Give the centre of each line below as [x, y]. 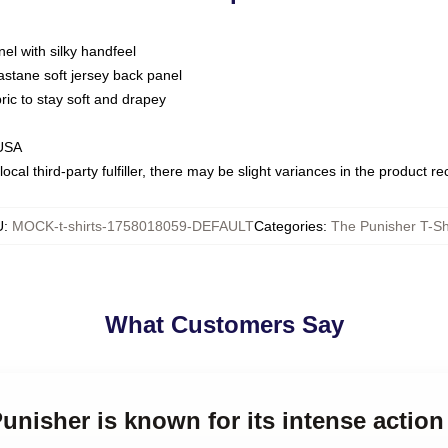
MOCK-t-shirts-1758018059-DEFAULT [132, 226]
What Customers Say [224, 324]
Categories [288, 226]
